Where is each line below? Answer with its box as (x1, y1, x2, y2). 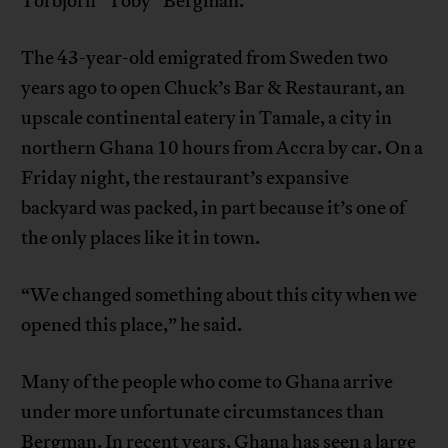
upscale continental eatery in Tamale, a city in (21, 105, 393, 130)
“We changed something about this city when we (21, 282, 418, 307)
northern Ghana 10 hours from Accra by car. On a (21, 135, 424, 160)
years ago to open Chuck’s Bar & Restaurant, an (21, 75, 406, 100)
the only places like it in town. (21, 225, 261, 250)
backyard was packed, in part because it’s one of (21, 195, 406, 220)
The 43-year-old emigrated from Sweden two (21, 45, 389, 70)
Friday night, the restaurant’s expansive (21, 165, 350, 190)
